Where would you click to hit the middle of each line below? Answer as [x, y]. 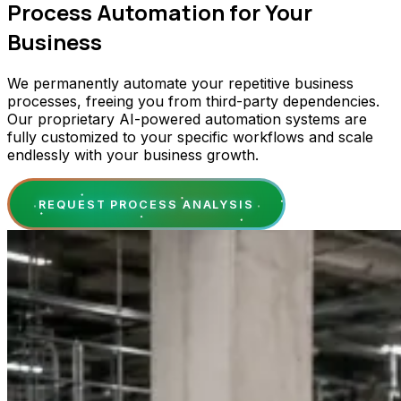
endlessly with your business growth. [133, 155]
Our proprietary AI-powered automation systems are [187, 119]
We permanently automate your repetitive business [180, 84]
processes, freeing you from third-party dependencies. [193, 102]
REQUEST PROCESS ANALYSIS [147, 204]
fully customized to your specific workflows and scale [190, 137]
